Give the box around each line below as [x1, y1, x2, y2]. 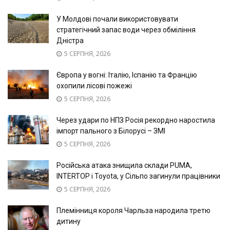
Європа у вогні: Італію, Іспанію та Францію [56, 71, 197, 80]
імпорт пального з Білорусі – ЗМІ [56, 127, 165, 136]
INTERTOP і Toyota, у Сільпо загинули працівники [56, 172, 220, 181]
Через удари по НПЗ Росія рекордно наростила [56, 116, 215, 125]
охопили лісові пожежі [56, 82, 132, 90]
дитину [56, 217, 81, 226]
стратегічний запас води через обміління [56, 26, 196, 34]
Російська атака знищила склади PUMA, [56, 161, 192, 170]
